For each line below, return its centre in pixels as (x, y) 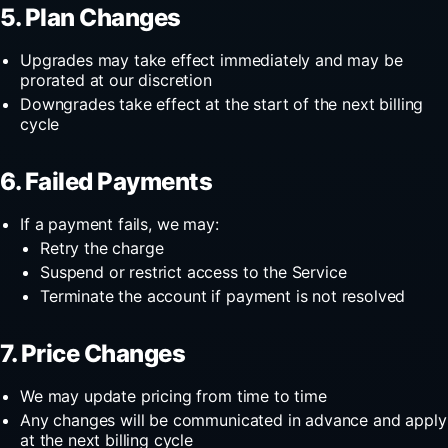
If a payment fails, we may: (119, 223)
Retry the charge (102, 247)
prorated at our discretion (116, 79)
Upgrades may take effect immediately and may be (211, 59)
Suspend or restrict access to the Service (193, 271)
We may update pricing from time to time (173, 395)
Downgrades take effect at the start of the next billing (222, 103)
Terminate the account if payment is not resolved (223, 295)
